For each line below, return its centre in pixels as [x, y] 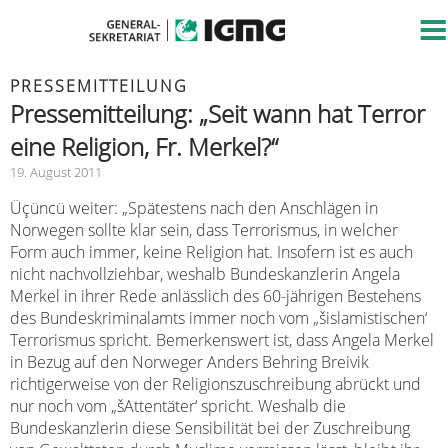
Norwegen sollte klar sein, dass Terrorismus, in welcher [204, 230]
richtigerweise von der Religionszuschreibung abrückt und [215, 384]
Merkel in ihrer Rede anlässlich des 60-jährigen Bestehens [215, 296]
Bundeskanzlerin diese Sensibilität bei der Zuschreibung [210, 428]
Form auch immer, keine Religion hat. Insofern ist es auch [211, 252]
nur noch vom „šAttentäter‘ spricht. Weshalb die [178, 406]
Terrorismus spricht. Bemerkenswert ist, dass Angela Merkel [222, 340]
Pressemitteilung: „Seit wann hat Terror [217, 113]
